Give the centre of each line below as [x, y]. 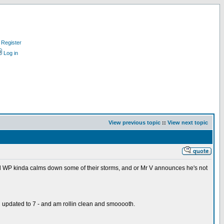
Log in [11, 53]
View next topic [188, 122]
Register [11, 42]
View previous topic [134, 122]
